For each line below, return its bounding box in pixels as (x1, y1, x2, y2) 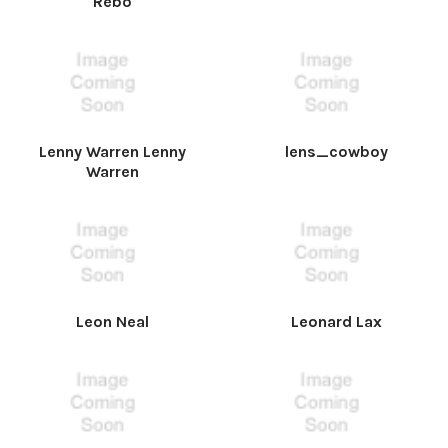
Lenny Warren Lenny (38, 142, 186, 161)
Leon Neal (75, 312, 149, 331)
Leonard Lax (290, 312, 382, 331)
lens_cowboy (284, 142, 388, 161)
